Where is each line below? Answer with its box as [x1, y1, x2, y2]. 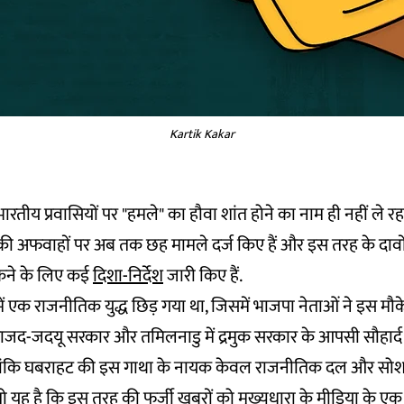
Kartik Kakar [170, 124, 234, 144]
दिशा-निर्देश [93, 261, 163, 291]
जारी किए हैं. [163, 261, 243, 291]
